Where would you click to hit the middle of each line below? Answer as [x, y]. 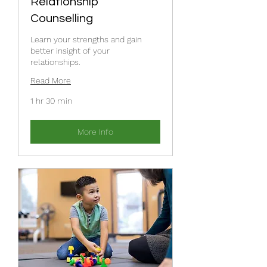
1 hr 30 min [51, 100]
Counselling [62, 18]
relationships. [55, 62]
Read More [51, 80]
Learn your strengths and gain [86, 39]
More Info [95, 131]
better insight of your [70, 50]
